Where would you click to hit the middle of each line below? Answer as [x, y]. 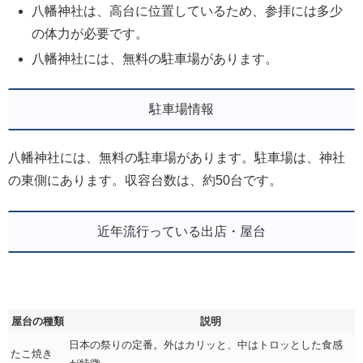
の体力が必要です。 [90, 33]
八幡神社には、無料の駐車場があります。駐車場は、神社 [177, 158]
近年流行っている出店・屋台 [181, 231]
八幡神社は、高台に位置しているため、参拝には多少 [188, 11]
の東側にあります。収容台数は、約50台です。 [145, 181]
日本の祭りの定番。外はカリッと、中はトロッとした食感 [206, 345]
